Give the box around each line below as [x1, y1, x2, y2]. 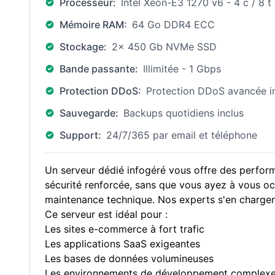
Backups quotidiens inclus [123, 107, 244, 119]
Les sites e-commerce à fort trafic [45, 223, 204, 235]
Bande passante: [60, 63, 138, 75]
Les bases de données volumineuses [45, 252, 214, 265]
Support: [60, 129, 101, 141]
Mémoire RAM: [60, 18, 127, 31]
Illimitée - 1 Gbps [143, 63, 221, 75]
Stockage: [60, 41, 107, 53]
